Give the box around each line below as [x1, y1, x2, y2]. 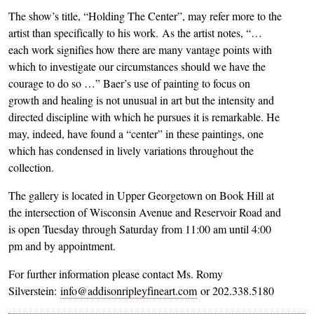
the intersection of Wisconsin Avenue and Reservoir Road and [8, 204, 281, 219]
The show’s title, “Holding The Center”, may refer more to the [8, 8, 282, 23]
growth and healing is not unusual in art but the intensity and [8, 92, 274, 107]
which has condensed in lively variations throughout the [8, 142, 254, 158]
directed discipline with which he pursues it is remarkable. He [8, 109, 280, 124]
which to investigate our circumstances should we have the [8, 58, 266, 74]
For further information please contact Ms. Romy [8, 266, 223, 281]
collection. [8, 159, 54, 175]
